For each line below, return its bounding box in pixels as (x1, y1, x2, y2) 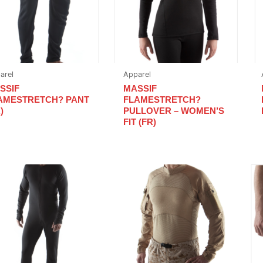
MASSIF (123, 83, 157, 94)
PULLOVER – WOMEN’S (123, 106, 225, 116)
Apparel (123, 69, 151, 79)
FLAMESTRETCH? (123, 95, 201, 105)
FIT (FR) (123, 117, 157, 127)
